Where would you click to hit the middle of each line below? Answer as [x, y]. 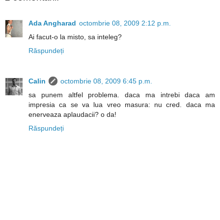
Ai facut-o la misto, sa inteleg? [75, 37]
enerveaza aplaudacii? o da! [72, 114]
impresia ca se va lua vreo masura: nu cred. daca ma [122, 104]
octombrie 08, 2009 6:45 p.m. [106, 81]
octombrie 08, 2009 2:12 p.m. [125, 23]
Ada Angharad [52, 23]
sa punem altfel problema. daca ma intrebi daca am [122, 95]
